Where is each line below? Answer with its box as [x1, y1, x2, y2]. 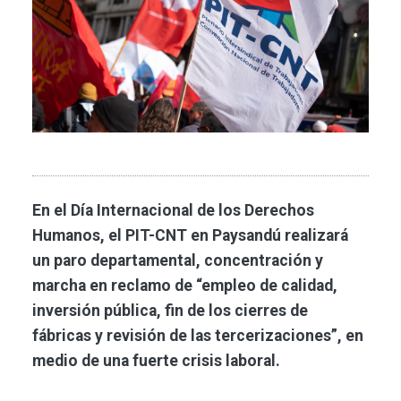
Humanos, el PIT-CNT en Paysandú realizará [32, 226, 348, 245]
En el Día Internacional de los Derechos [32, 201, 314, 220]
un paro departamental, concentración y [32, 252, 323, 270]
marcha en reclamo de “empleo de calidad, [32, 277, 337, 295]
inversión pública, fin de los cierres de [32, 302, 308, 320]
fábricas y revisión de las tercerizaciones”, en [32, 327, 363, 346]
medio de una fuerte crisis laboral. [32, 352, 280, 371]
